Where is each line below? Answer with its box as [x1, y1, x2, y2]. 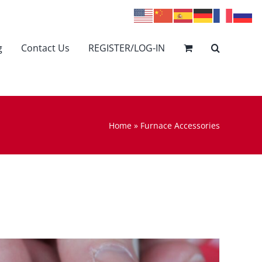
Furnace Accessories [140, 119, 220, 131]
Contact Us [21, 41, 70, 54]
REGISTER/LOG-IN [88, 41, 165, 54]
